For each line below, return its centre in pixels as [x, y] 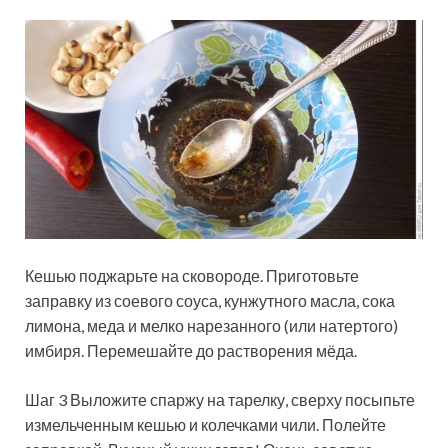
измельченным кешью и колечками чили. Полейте [205, 425]
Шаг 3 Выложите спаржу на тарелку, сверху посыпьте [220, 400]
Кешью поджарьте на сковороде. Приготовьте [192, 276]
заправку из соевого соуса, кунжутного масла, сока [210, 301]
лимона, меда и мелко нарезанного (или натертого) [211, 326]
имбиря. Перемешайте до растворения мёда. [191, 351]
